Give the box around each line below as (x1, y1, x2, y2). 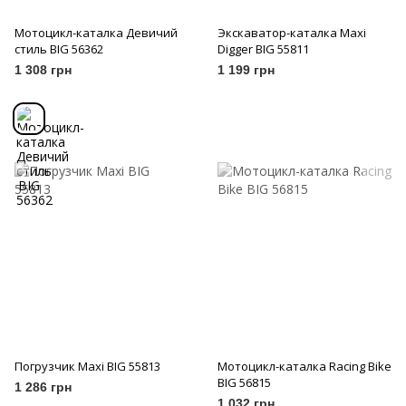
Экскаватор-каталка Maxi (217, 24, 366, 42)
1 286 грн (14, 380, 72, 395)
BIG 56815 (217, 374, 271, 391)
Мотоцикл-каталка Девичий (14, 24, 178, 42)
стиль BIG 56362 (14, 41, 103, 58)
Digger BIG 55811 (217, 41, 309, 58)
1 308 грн (14, 63, 72, 78)
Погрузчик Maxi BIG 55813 (14, 358, 160, 375)
